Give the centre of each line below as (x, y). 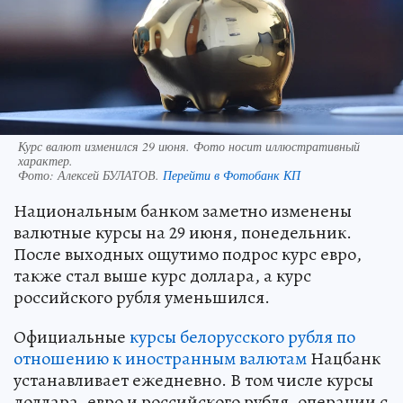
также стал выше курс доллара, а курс (162, 276)
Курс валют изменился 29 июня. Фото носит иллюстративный (189, 147)
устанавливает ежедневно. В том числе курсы (193, 381)
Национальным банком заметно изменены (183, 211)
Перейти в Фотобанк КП (232, 175)
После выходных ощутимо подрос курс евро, (188, 255)
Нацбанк (344, 359)
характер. (45, 161)
